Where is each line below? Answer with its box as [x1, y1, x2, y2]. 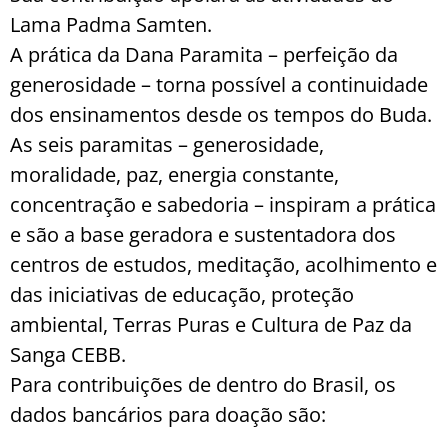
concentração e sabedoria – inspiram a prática [10, 191, 436, 219]
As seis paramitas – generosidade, [10, 131, 324, 159]
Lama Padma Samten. [10, 11, 212, 39]
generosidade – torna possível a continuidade [10, 71, 428, 99]
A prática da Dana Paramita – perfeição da [10, 41, 398, 69]
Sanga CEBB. [10, 341, 126, 369]
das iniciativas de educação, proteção [10, 281, 354, 309]
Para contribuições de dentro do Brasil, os [10, 371, 396, 399]
